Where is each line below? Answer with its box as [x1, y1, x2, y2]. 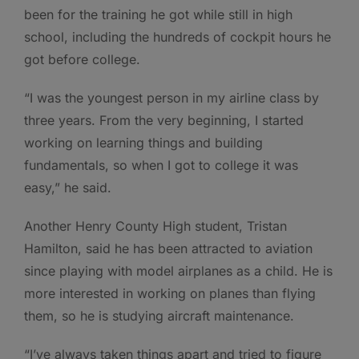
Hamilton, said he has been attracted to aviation [24, 240, 313, 257]
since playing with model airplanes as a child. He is [24, 263, 333, 280]
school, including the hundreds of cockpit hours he [24, 29, 331, 46]
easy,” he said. [24, 179, 111, 196]
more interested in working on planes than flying [24, 285, 316, 302]
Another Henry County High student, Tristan [24, 218, 287, 235]
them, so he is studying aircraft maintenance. [24, 308, 294, 325]
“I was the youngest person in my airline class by [24, 90, 319, 107]
